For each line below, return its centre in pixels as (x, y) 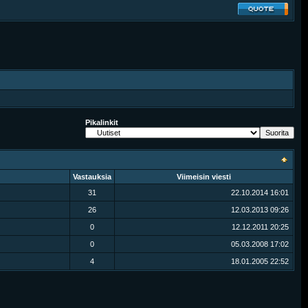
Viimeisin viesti (204, 177)
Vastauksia (92, 177)
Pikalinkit (102, 122)
